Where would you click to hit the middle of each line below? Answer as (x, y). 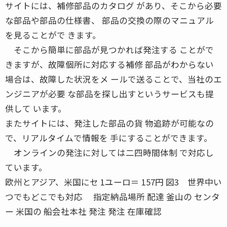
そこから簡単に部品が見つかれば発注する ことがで (109, 49)
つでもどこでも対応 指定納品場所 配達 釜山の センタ (112, 196)
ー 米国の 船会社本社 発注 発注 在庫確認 (83, 211)
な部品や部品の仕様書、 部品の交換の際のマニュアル (109, 20)
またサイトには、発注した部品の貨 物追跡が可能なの (109, 123)
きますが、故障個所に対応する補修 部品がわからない (109, 64)
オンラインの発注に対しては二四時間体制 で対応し (109, 152)
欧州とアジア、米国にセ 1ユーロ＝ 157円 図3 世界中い (113, 182)
